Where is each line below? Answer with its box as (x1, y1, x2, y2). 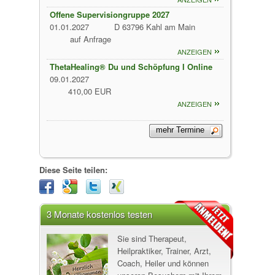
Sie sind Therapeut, (117, 233, 187, 244)
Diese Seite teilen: (39, 164, 107, 176)
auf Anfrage (70, 33, 111, 45)
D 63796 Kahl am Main (114, 21, 198, 33)
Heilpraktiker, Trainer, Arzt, (117, 245, 211, 257)
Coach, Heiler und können (117, 257, 209, 269)
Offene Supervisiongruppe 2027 (50, 9, 169, 20)
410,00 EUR (68, 85, 111, 97)
